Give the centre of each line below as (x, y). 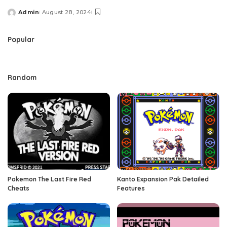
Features (131, 188)
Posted (19, 16)
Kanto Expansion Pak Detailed (163, 179)
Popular (21, 40)
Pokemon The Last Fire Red (49, 179)
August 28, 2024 (66, 12)
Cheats (18, 188)
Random (22, 78)
